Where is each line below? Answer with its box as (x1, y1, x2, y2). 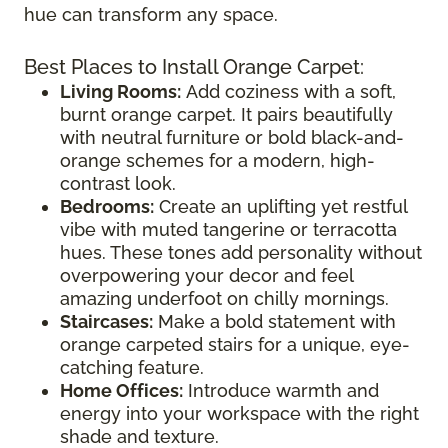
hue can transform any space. (24, 3, 278, 25)
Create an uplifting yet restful (154, 195, 407, 217)
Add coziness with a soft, (181, 80, 396, 102)
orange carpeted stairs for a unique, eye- (60, 333, 410, 355)
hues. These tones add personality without (60, 241, 422, 263)
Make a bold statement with (153, 310, 396, 332)
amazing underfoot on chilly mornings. (60, 287, 389, 309)
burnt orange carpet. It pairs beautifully (60, 103, 393, 125)
